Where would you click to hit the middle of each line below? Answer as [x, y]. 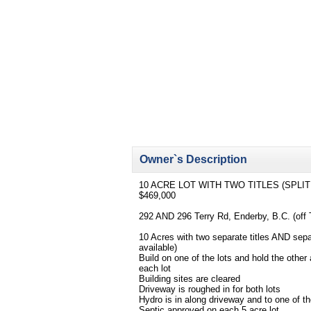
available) [158, 247]
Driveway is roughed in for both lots [210, 289]
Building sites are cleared [190, 279]
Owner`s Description [193, 159]
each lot [155, 268]
